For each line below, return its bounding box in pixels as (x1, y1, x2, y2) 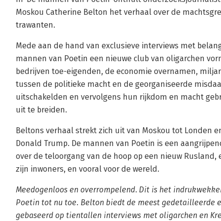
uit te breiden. (16, 105, 67, 114)
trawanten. (16, 20, 55, 30)
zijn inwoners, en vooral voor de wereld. (16, 164, 159, 174)
